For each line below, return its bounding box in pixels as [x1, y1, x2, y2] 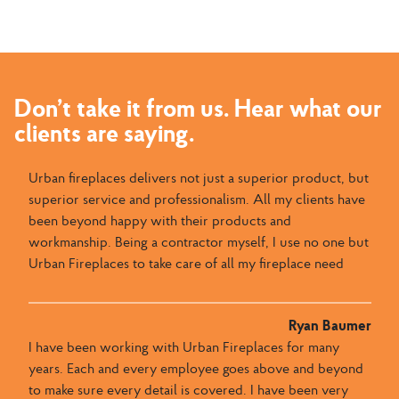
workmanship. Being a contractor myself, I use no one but [28, 232, 369, 250]
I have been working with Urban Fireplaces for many [28, 338, 339, 355]
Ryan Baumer [288, 315, 371, 335]
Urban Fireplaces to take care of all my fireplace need [28, 254, 344, 272]
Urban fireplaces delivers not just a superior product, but [28, 168, 369, 186]
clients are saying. [13, 116, 194, 149]
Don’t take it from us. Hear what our [13, 91, 382, 124]
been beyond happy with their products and [28, 211, 291, 229]
